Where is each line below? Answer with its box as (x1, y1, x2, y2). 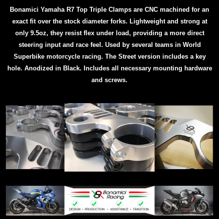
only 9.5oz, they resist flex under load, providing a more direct (15, 29, 204, 37)
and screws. (91, 76, 128, 84)
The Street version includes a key (105, 53, 206, 61)
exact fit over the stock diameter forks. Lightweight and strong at (12, 18, 207, 25)
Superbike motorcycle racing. (13, 53, 105, 61)
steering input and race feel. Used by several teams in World (18, 41, 201, 49)
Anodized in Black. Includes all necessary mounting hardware (24, 65, 212, 72)
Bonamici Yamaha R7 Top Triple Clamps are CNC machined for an (10, 6, 209, 14)
